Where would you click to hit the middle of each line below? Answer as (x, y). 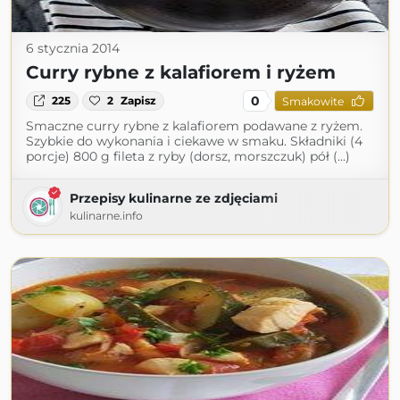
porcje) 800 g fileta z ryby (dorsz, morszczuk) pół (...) (188, 156)
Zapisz (139, 100)
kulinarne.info (106, 216)
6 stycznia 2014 (73, 48)
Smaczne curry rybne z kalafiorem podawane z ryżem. (194, 126)
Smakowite (312, 101)
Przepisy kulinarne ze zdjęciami (174, 198)
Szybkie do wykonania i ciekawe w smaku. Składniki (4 (194, 141)
